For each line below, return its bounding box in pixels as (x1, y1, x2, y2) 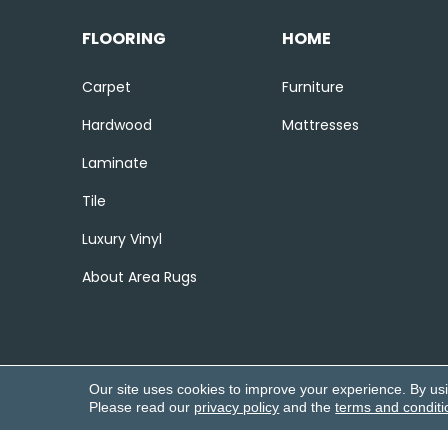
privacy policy (194, 399, 280, 415)
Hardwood (82, 115, 152, 135)
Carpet (82, 77, 131, 97)
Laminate (82, 153, 148, 173)
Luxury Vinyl (82, 229, 162, 249)
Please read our (89, 399, 195, 415)
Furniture (281, 77, 344, 97)
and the (279, 399, 336, 415)
